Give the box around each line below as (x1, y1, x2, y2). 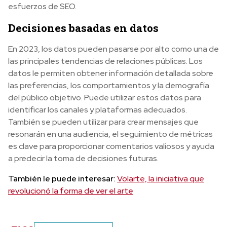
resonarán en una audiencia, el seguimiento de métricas (8, 129, 213, 140)
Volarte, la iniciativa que (117, 173, 204, 184)
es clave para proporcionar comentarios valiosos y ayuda (8, 141, 214, 152)
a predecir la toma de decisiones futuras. (8, 153, 159, 164)
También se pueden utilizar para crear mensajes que (8, 117, 199, 128)
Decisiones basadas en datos (8, 21, 159, 35)
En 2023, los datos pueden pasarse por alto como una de (8, 44, 219, 55)
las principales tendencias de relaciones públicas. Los (8, 56, 203, 67)
